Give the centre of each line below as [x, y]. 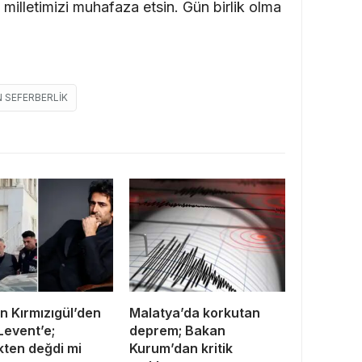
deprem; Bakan [177, 331]
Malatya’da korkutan [195, 313]
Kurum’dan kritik [181, 349]
